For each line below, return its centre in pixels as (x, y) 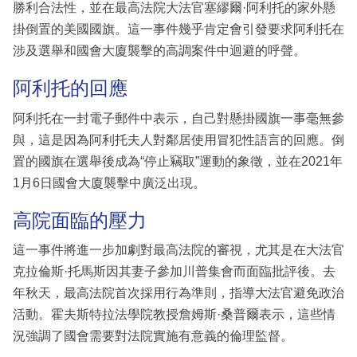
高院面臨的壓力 (80, 220)
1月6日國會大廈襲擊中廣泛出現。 (109, 182)
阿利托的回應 (70, 88)
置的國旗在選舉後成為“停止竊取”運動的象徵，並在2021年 (178, 161)
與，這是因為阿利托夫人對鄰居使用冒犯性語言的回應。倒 (178, 139)
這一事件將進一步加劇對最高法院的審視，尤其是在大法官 (178, 250)
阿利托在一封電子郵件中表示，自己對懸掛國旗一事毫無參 (178, 118)
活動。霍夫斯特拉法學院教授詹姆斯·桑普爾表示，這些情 (174, 315)
